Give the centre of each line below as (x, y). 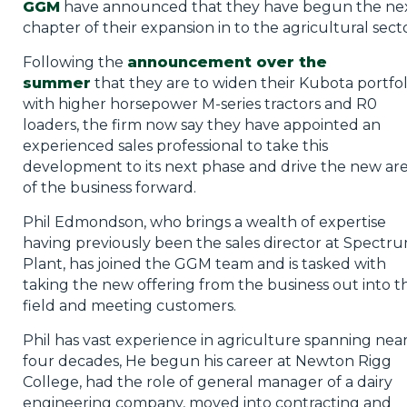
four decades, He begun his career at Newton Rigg (207, 361)
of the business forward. (109, 187)
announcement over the (227, 62)
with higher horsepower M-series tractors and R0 (199, 104)
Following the (74, 62)
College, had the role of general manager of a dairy (207, 382)
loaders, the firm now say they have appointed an (201, 124)
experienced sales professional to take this (175, 145)
